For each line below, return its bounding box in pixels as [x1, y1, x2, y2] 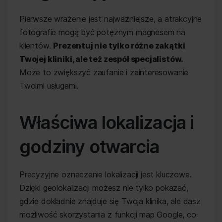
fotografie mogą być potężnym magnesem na [19, 27, 185, 37]
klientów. [19, 41, 54, 51]
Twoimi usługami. [19, 81, 79, 91]
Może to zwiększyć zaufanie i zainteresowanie [19, 67, 189, 77]
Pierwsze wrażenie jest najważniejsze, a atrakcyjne [19, 14, 202, 24]
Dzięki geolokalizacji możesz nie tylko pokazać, [19, 183, 188, 193]
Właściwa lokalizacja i [19, 111, 194, 133]
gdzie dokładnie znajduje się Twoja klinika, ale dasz [19, 196, 201, 206]
